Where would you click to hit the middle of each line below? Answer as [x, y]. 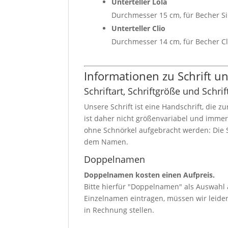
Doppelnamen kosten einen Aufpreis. [150, 175]
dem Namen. [106, 141]
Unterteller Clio [139, 28]
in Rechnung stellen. [119, 210]
